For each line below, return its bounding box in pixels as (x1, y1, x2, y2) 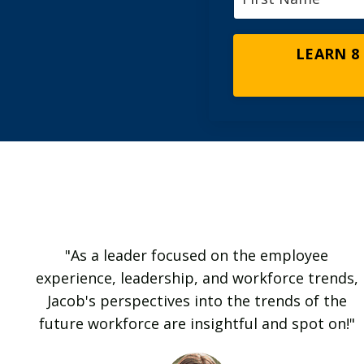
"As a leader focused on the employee (65, 245, 328, 266)
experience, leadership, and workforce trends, (35, 268, 358, 288)
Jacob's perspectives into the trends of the (46, 291, 347, 311)
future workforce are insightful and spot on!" (38, 314, 355, 334)
